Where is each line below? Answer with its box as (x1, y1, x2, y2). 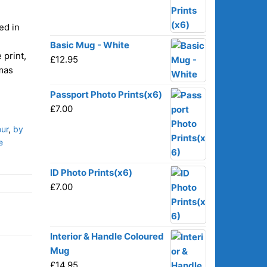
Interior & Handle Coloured (49, 231, 164, 242)
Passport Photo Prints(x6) (49, 89, 162, 100)
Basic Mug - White (49, 39, 129, 51)
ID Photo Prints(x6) (49, 167, 132, 178)
